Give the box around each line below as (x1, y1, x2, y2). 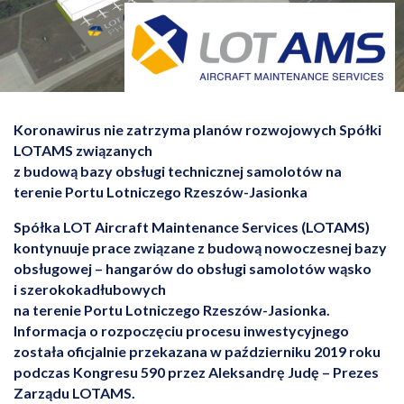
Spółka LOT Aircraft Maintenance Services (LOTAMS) (14, 218, 370, 236)
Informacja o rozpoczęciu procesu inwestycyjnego (14, 322, 349, 340)
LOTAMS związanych (14, 142, 152, 160)
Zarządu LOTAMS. (14, 384, 135, 402)
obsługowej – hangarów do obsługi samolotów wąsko (14, 260, 372, 278)
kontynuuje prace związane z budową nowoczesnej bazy (14, 239, 387, 257)
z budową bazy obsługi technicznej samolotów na (14, 162, 342, 180)
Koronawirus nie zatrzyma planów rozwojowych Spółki (14, 121, 381, 139)
